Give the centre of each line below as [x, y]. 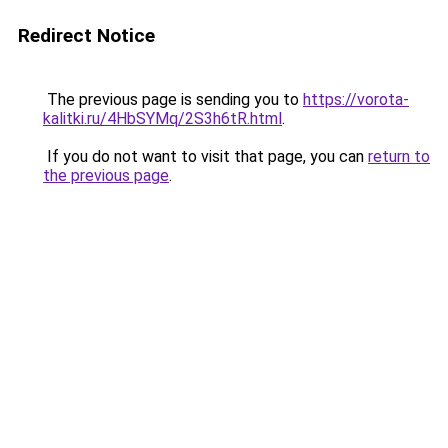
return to [399, 156]
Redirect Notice [86, 35]
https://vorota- [356, 99]
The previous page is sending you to [173, 99]
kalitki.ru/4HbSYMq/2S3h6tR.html [162, 118]
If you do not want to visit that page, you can [205, 156]
